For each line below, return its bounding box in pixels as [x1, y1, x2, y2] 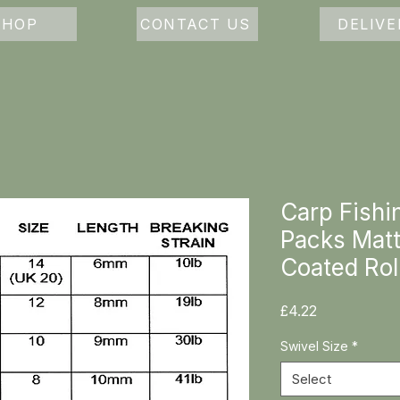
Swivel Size [280, 337, 348, 354]
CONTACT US [140, 14, 251, 33]
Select [292, 370, 331, 387]
